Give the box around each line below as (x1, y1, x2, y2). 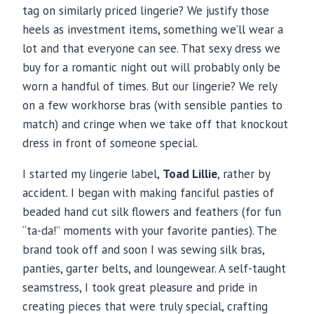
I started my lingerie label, (22, 166, 163, 182)
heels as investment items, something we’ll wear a (22, 22, 283, 38)
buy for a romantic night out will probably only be (22, 60, 280, 76)
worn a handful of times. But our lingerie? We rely (22, 78, 277, 95)
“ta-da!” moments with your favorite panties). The (22, 223, 277, 239)
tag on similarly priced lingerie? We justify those (22, 3, 269, 19)
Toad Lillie (163, 166, 217, 182)
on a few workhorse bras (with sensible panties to (22, 97, 282, 114)
